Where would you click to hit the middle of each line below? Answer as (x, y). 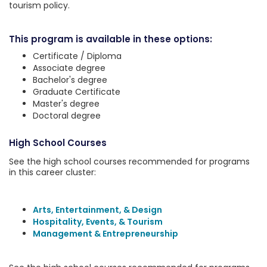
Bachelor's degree (70, 80)
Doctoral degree (67, 116)
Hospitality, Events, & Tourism (98, 222)
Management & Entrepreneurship (105, 234)
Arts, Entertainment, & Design (97, 210)
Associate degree (69, 68)
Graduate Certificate (77, 92)
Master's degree (66, 104)
